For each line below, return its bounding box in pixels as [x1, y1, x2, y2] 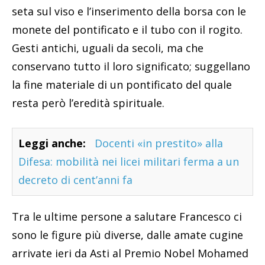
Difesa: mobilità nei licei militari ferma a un [18, 154, 239, 169]
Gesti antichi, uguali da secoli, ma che [12, 40, 203, 55]
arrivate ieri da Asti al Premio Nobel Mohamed [12, 245, 248, 260]
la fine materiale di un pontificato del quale [12, 77, 232, 92]
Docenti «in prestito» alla [95, 135, 223, 150]
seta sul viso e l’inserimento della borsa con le [12, 4, 246, 18]
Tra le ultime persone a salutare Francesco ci [12, 209, 242, 224]
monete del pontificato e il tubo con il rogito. [12, 22, 243, 37]
